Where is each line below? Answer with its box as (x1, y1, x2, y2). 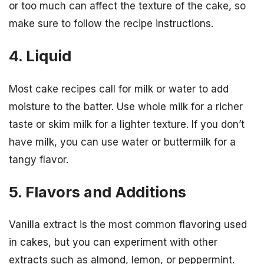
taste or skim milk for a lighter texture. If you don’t (9, 118, 245, 130)
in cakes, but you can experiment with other (9, 236, 217, 248)
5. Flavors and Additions (9, 182, 186, 201)
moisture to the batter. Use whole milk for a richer (9, 100, 243, 113)
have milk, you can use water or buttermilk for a (9, 136, 236, 148)
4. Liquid (9, 47, 71, 65)
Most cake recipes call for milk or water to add (9, 82, 229, 95)
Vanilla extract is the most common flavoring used (9, 218, 247, 230)
